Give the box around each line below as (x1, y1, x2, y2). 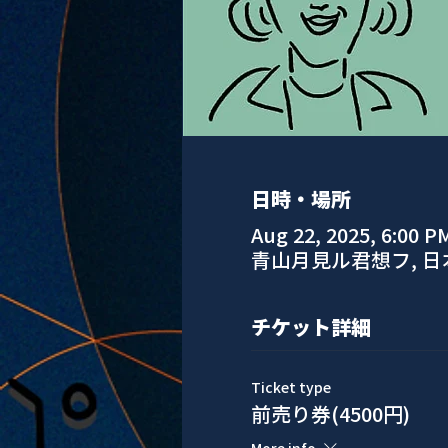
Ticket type (250, 377, 331, 397)
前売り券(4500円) (250, 399, 410, 428)
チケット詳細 (250, 312, 371, 341)
